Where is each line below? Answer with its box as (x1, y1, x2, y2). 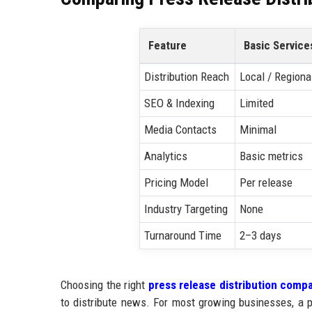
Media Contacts (144, 122, 217, 136)
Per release (240, 175, 293, 189)
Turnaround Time (144, 228, 222, 242)
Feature (148, 38, 187, 52)
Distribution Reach (144, 69, 230, 84)
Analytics (144, 148, 188, 163)
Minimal (240, 122, 277, 136)
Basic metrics (240, 148, 304, 163)
